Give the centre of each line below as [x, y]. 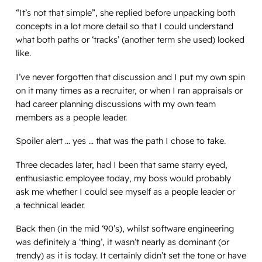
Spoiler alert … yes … [56, 141]
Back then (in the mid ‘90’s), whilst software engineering [125, 229]
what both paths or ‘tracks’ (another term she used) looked [130, 40]
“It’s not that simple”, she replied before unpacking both [125, 13]
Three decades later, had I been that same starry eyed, [121, 164]
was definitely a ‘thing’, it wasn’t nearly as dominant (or [122, 242]
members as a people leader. [72, 117]
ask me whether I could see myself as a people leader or [125, 191]
